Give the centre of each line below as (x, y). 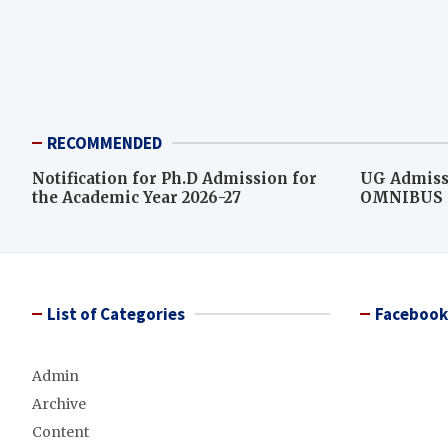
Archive (59, 404)
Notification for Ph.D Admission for (174, 178)
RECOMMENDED (104, 143)
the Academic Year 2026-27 (137, 197)
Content (60, 432)
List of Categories (116, 314)
